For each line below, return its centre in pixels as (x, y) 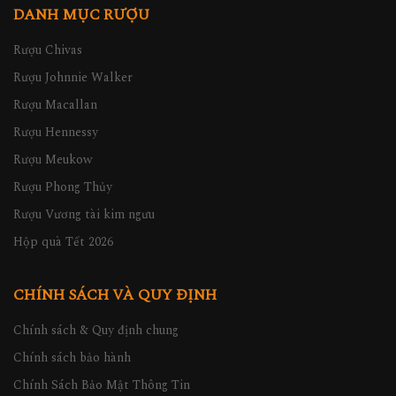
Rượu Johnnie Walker (73, 78)
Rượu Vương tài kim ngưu (84, 215)
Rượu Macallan (55, 105)
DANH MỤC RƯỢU (81, 15)
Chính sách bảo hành (72, 358)
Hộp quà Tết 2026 (63, 242)
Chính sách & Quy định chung (96, 331)
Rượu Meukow (53, 160)
